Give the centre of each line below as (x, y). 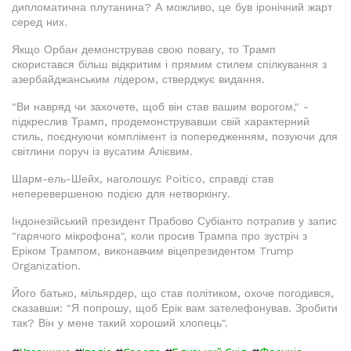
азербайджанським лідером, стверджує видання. (138, 79)
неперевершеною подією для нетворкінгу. (121, 193)
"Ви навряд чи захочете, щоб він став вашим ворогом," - (160, 106)
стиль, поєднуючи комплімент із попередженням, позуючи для (175, 136)
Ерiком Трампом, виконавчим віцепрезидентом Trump (153, 250)
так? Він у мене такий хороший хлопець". (120, 322)
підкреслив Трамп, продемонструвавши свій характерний (161, 121)
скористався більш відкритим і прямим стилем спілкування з (169, 64)
